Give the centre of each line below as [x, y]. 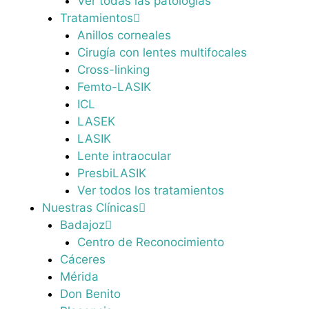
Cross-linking [113, 70]
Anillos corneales [124, 36]
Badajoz [82, 225]
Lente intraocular [124, 156]
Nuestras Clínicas [90, 208]
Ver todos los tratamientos [151, 191]
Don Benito [90, 294]
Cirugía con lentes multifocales [162, 53]
